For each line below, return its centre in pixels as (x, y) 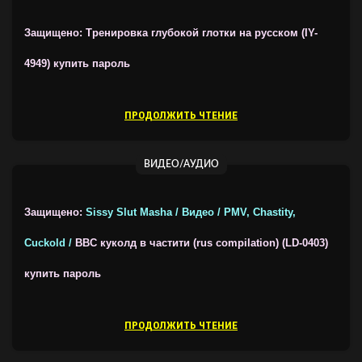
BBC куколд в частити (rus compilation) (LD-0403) (202, 243)
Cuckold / (50, 243)
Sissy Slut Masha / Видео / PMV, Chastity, (191, 213)
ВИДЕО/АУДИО (181, 164)
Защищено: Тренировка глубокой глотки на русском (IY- (171, 33)
